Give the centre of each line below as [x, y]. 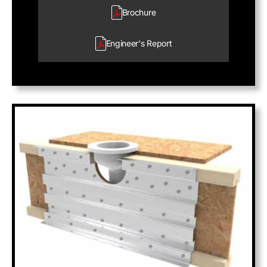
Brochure [139, 12]
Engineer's [125, 43]
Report [158, 43]
